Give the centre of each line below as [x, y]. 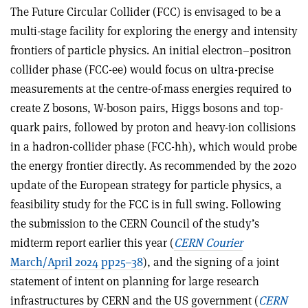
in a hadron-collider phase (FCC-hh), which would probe [154, 146]
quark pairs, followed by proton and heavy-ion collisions [153, 127]
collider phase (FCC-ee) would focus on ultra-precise [142, 69]
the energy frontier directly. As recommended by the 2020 [153, 165]
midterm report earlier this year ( [92, 242]
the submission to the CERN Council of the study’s [135, 223]
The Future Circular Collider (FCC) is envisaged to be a [146, 11]
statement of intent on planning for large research [135, 281]
